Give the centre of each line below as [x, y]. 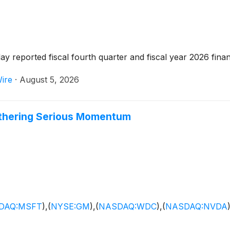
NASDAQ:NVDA [196, 207]
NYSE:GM [70, 207]
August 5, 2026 [49, 80]
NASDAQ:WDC [128, 207]
